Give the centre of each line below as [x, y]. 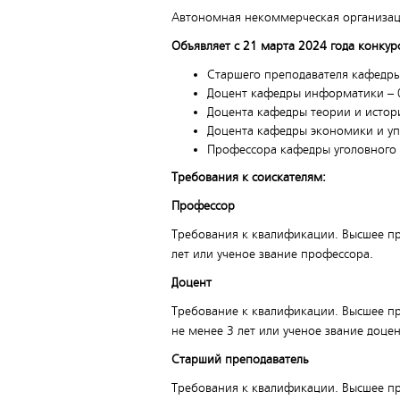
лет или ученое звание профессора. [272, 254]
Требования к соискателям [247, 177]
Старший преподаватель [240, 359]
